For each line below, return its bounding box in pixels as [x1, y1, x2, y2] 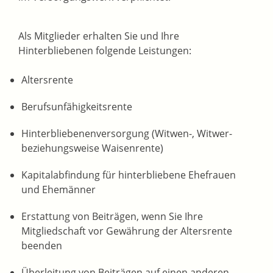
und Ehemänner [21, 183, 96, 197]
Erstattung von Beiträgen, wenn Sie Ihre [21, 210, 203, 224]
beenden [21, 239, 62, 253]
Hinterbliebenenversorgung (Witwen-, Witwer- [21, 127, 232, 141]
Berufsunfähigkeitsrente [21, 100, 132, 114]
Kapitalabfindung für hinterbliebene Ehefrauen [21, 168, 236, 182]
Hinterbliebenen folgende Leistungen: [18, 44, 191, 58]
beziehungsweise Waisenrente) [21, 141, 163, 155]
